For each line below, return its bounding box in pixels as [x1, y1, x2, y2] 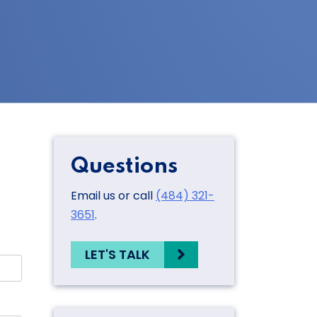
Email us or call [71, 187, 156, 204]
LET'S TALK [85, 246, 150, 264]
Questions [71, 155, 178, 178]
